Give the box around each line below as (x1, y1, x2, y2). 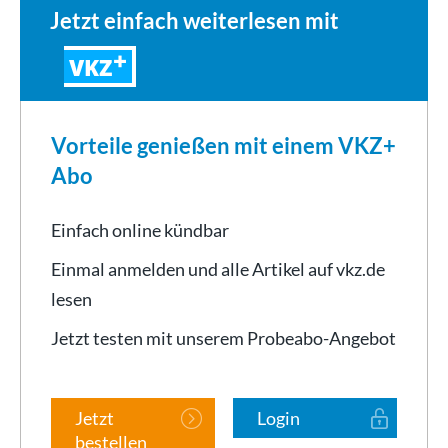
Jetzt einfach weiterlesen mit (50, 6, 339, 34)
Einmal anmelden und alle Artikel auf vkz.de (51, 257, 385, 280)
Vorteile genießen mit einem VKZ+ (51, 131, 396, 159)
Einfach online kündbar (51, 218, 229, 241)
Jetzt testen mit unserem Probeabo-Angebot (51, 326, 396, 349)
